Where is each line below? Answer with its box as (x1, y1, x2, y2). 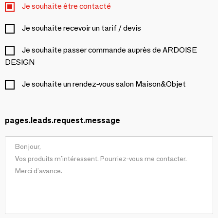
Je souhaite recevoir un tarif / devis (22, 23, 141, 33)
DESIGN (5, 57, 35, 67)
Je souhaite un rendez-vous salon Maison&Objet (22, 79, 186, 89)
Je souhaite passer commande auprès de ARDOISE (22, 45, 197, 55)
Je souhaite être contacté (22, 1, 111, 11)
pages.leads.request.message (5, 116, 120, 126)
